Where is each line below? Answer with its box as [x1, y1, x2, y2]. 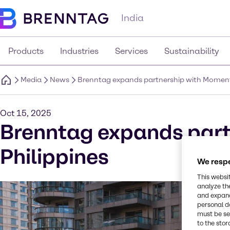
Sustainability [164, 46, 219, 56]
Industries [60, 46, 99, 56]
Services [115, 46, 148, 56]
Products [8, 46, 44, 56]
